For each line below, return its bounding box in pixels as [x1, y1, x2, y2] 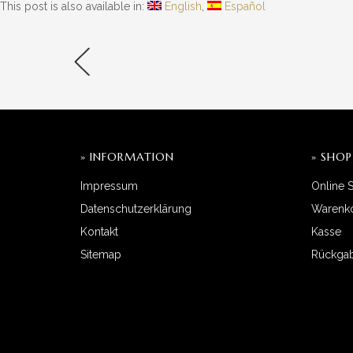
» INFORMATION [80, 150, 174, 164]
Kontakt [80, 225, 118, 238]
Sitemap [80, 248, 121, 261]
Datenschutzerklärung [80, 203, 191, 215]
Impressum [80, 180, 138, 192]
